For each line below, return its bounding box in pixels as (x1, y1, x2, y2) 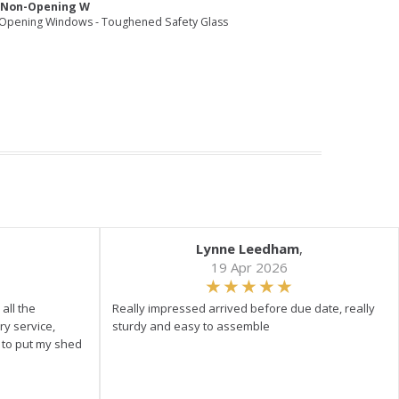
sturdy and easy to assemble (112, 318, 270, 334)
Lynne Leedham (196, 240, 299, 257)
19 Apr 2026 (211, 258, 288, 276)
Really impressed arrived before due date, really (112, 300, 375, 316)
